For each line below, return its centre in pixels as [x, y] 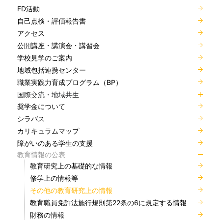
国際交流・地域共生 [48, 94]
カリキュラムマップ [48, 131]
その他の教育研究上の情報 [71, 191]
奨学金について [41, 107]
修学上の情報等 [54, 178]
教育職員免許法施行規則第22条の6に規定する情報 [108, 203]
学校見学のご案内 [45, 58]
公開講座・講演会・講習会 [58, 46]
